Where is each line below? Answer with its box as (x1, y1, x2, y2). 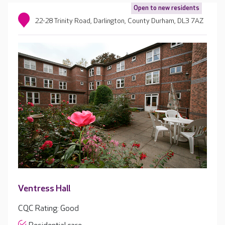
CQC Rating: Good (18, 204, 79, 214)
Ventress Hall (18, 183, 70, 194)
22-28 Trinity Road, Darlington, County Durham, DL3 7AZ (35, 17, 204, 25)
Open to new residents (134, 4, 199, 12)
